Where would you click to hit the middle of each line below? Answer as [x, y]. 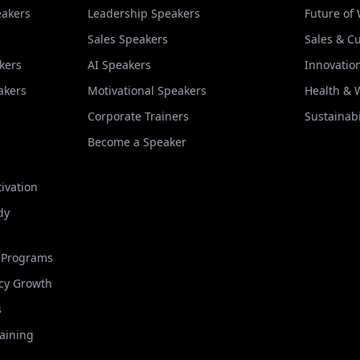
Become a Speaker [137, 142]
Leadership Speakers [143, 13]
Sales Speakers [127, 39]
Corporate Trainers [138, 116]
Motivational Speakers [147, 90]
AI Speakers [119, 65]
